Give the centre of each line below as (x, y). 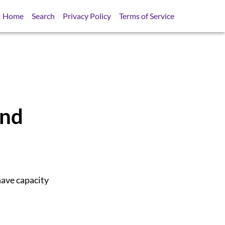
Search (43, 16)
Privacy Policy (87, 16)
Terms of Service (147, 16)
